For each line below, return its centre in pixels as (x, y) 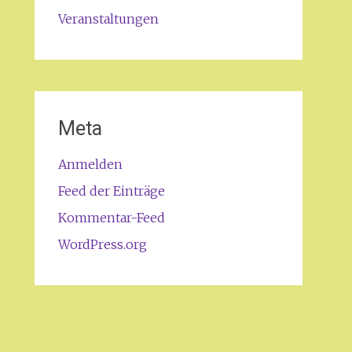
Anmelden (90, 164)
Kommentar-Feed (111, 218)
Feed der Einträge (111, 191)
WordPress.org (102, 244)
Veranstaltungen (108, 19)
